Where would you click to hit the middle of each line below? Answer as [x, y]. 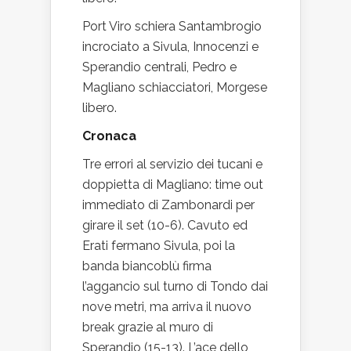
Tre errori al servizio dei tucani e [172, 164]
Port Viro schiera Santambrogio [172, 26]
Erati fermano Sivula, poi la [159, 246]
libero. [100, 108]
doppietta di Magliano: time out [173, 185]
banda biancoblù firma [147, 266]
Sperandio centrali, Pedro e [159, 67]
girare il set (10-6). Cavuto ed [165, 225]
